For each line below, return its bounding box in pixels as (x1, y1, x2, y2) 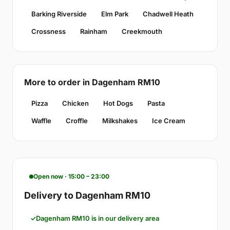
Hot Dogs (103, 99, 133, 108)
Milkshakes (102, 117, 138, 125)
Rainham (80, 27, 107, 36)
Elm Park (101, 10, 128, 18)
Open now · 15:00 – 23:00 (33, 172, 109, 181)
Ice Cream (152, 117, 185, 125)
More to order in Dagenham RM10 (24, 77, 160, 88)
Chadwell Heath (143, 10, 194, 18)
